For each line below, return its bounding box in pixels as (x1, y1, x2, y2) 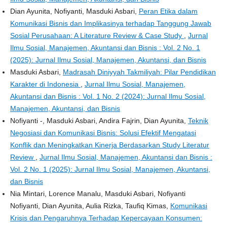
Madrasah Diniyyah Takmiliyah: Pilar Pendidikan (62, 67, 216, 76)
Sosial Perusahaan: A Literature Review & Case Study (10, 31, 184, 40)
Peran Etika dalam (138, 7, 198, 15)
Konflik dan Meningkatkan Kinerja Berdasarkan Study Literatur (10, 140, 209, 149)
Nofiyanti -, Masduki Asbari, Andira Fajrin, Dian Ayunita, (10, 116, 188, 125)
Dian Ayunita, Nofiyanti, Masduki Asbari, (10, 7, 139, 15)
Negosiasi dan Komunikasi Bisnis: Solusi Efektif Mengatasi (10, 128, 196, 137)
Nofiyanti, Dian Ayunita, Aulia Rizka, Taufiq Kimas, (10, 201, 170, 210)
